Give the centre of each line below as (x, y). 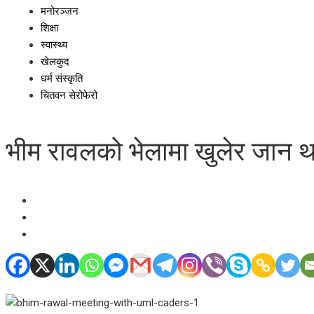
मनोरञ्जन (60, 11)
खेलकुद (55, 62)
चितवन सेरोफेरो (69, 95)
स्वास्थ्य (54, 45)
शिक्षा (49, 28)
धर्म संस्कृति (62, 78)
